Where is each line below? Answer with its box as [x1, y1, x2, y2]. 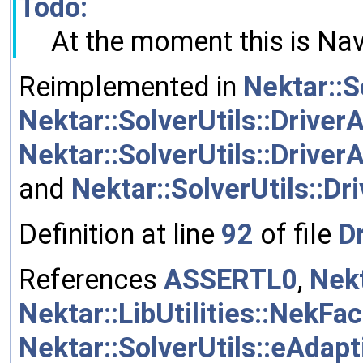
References [19, 263, 164, 297]
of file [254, 218, 338, 251]
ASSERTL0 [164, 263, 297, 297]
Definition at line [19, 218, 221, 251]
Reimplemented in [19, 70, 243, 104]
